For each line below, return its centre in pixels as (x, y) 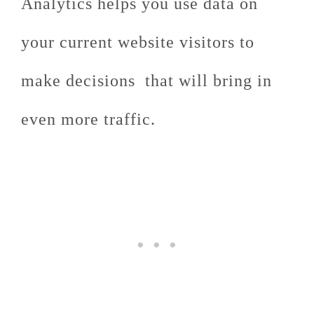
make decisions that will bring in (146, 81)
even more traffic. (88, 119)
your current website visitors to (138, 42)
